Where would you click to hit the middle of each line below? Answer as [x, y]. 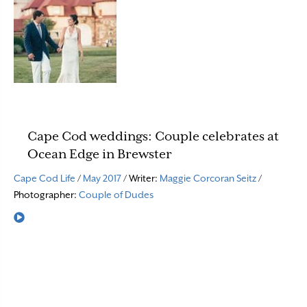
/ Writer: [140, 178]
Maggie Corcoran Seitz [208, 178]
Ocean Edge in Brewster [100, 154]
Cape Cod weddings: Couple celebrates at [153, 136]
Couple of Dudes [116, 195]
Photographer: [46, 195]
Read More [48, 217]
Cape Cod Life [45, 178]
